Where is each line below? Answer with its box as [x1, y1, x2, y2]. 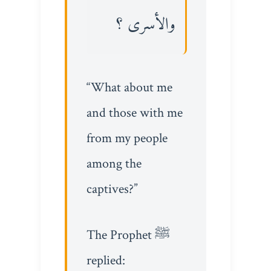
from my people [86, 129, 168, 147]
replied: [86, 251, 125, 269]
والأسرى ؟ [116, 10, 176, 40]
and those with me [86, 103, 183, 122]
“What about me [86, 78, 172, 96]
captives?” [86, 180, 138, 198]
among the [86, 154, 142, 172]
